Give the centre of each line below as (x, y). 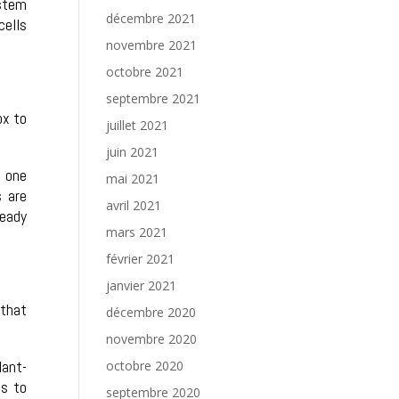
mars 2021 (137, 232)
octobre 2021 (145, 72)
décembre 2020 (151, 312)
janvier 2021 (142, 285)
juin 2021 (133, 152)
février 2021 (141, 259)
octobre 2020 (145, 366)
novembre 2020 (152, 339)
